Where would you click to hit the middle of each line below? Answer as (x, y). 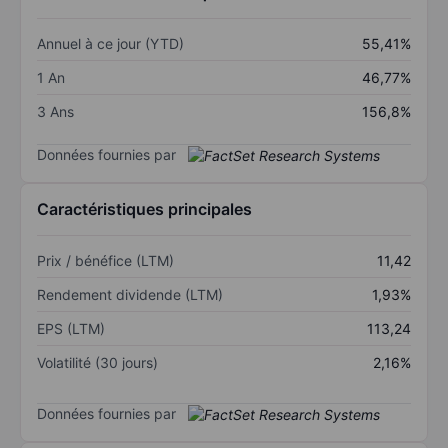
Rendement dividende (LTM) (130, 295)
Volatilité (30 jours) (97, 363)
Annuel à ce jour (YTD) (110, 43)
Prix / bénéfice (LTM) (105, 261)
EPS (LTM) (71, 329)
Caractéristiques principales (144, 209)
